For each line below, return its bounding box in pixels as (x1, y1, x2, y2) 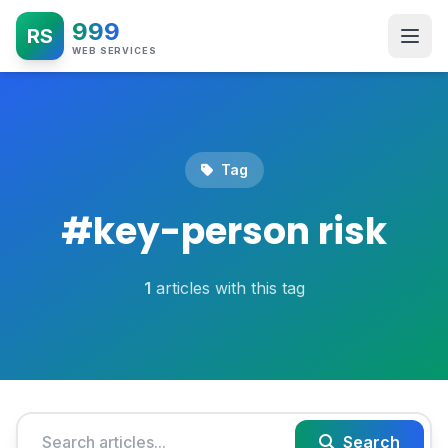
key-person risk (93, 206, 387, 257)
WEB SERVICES (72, 44, 157, 56)
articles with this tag (150, 278, 305, 298)
